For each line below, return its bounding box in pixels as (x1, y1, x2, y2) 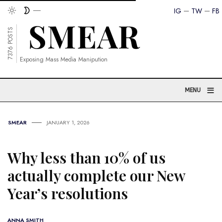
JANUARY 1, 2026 (47, 118, 90, 126)
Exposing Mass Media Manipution (20, 55, 108, 64)
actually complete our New (7, 166, 185, 185)
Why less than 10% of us (7, 148, 166, 167)
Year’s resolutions (7, 183, 128, 203)
